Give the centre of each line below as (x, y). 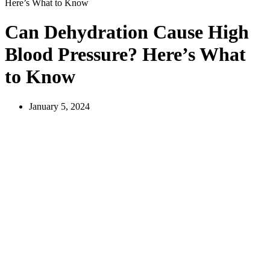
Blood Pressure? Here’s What (125, 55)
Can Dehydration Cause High (127, 32)
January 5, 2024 (59, 106)
